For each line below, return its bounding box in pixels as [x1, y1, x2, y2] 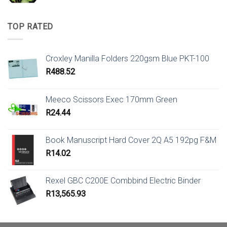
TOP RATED [8, 22, 54, 32]
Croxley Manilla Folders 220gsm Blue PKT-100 [46, 53, 209, 63]
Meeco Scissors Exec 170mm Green [46, 94, 177, 104]
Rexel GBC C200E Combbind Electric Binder [46, 175, 201, 185]
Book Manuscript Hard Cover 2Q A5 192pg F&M [46, 135, 216, 145]
